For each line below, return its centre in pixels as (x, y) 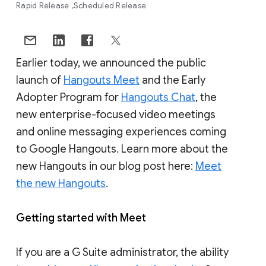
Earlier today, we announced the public (111, 63)
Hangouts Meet (102, 80)
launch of (40, 80)
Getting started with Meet (81, 218)
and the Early (172, 80)
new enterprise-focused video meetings (116, 114)
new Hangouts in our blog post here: (106, 166)
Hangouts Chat (158, 97)
